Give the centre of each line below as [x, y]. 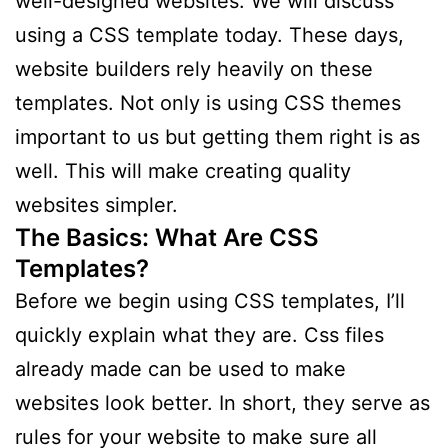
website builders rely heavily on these [194, 68]
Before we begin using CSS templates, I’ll [210, 300]
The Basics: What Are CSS [167, 237]
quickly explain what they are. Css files [199, 334]
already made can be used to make [180, 368]
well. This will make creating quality [183, 170]
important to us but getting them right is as [217, 136]
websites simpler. [96, 204]
